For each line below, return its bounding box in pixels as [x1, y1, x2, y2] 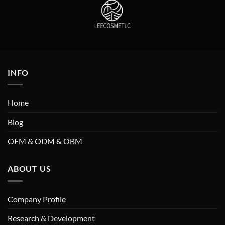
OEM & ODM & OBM [8, 136, 82, 146]
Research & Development [8, 213, 95, 223]
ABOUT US [8, 164, 51, 174]
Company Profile [8, 194, 66, 204]
